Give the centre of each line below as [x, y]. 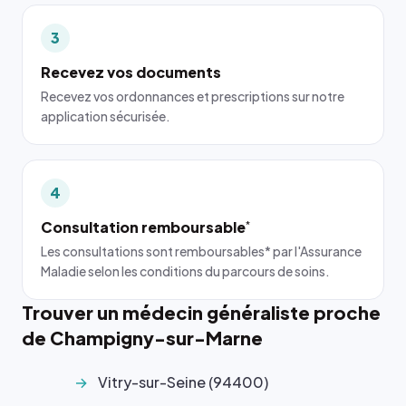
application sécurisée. [106, 116]
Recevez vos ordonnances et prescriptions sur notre [193, 96]
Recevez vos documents [131, 72]
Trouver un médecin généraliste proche [201, 312]
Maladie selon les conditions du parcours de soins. [185, 271]
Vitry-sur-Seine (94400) [183, 382]
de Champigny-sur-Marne [142, 338]
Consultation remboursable [143, 227]
